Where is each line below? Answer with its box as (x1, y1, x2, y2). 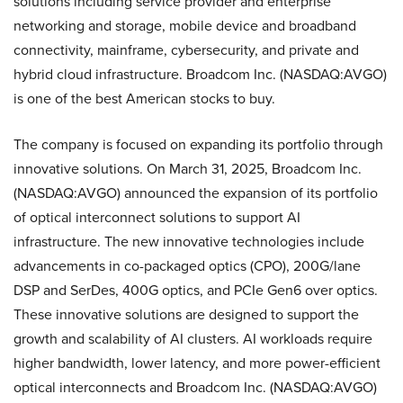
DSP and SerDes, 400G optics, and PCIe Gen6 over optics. (13, 279, 378, 300)
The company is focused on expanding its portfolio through (13, 133, 383, 155)
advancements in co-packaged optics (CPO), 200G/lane (13, 255, 361, 276)
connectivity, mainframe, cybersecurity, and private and (13, 39, 359, 60)
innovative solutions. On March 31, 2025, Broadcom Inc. (13, 157, 362, 179)
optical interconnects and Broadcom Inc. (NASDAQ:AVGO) (13, 376, 377, 398)
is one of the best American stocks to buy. (13, 87, 275, 109)
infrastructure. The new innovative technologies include (13, 230, 364, 252)
